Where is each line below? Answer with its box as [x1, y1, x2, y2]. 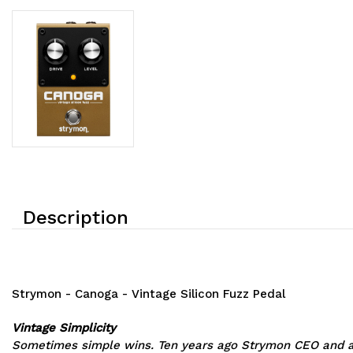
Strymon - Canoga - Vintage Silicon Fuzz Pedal [12, 287, 285, 302]
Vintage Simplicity [12, 321, 116, 336]
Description [23, 206, 128, 229]
